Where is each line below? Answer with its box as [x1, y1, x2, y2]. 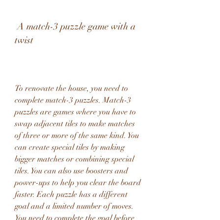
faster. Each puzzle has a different [15, 190, 128, 199]
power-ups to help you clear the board [15, 178, 141, 188]
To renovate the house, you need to [15, 83, 128, 93]
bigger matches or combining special [15, 154, 134, 164]
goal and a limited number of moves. [15, 201, 134, 211]
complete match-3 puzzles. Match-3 [15, 95, 131, 105]
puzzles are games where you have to [15, 107, 136, 117]
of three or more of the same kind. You [15, 131, 139, 140]
